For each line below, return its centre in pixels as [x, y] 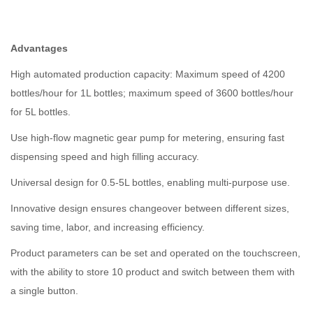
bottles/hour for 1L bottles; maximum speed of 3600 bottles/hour [152, 93]
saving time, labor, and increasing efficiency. [108, 227]
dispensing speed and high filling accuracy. [105, 157]
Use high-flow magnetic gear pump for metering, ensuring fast [147, 138]
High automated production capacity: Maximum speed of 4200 [148, 74]
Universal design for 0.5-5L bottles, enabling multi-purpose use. [150, 183]
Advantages [39, 49]
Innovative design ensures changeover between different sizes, [150, 209]
